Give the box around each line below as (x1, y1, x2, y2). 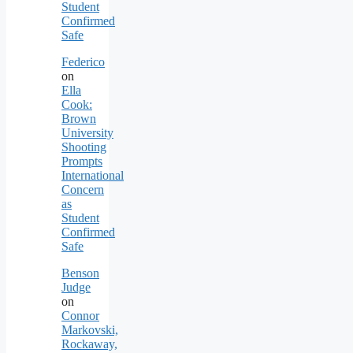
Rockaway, (61, 336, 117, 351)
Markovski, (61, 322, 118, 336)
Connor (61, 308, 99, 322)
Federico (61, 54, 105, 69)
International (61, 168, 124, 182)
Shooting (61, 139, 106, 154)
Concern (61, 182, 104, 196)
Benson (61, 266, 99, 280)
